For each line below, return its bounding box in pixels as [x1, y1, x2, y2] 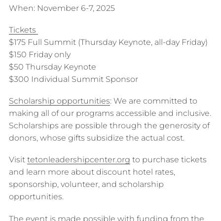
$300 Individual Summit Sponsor [8, 74, 138, 84]
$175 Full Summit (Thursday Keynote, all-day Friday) [8, 37, 208, 47]
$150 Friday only [8, 49, 71, 59]
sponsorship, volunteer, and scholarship [8, 180, 164, 189]
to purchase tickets [130, 155, 207, 165]
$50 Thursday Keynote [8, 62, 96, 72]
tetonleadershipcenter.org [27, 155, 130, 165]
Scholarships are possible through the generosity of [8, 121, 210, 131]
